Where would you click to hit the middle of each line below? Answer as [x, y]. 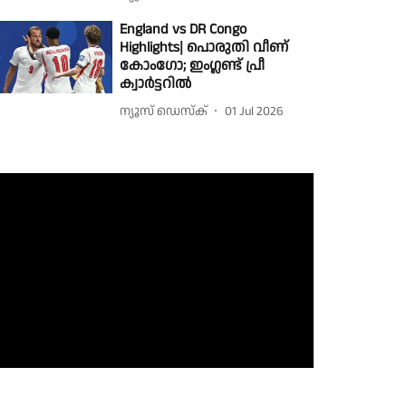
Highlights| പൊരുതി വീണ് [204, 48]
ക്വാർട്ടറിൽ [156, 84]
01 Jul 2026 [255, 111]
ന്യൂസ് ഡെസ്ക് [164, 111]
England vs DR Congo [184, 29]
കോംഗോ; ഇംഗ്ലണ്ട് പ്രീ [193, 66]
